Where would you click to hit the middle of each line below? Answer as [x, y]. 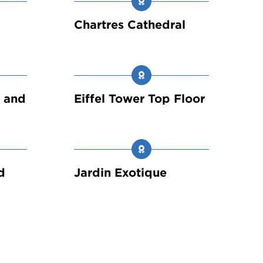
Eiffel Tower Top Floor [139, 99]
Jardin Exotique [120, 173]
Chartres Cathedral [130, 25]
